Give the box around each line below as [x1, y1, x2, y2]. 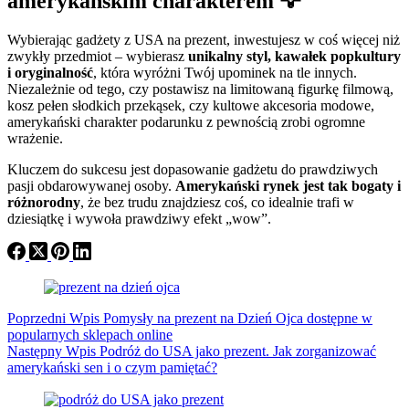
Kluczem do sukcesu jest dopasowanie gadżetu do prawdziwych [7, 162, 378, 178]
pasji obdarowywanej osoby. [7, 178, 175, 194]
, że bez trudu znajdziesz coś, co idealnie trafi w [80, 194, 354, 211]
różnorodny [7, 194, 80, 211]
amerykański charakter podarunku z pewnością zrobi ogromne [7, 114, 365, 131]
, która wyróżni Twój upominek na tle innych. [93, 65, 357, 81]
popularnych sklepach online [7, 327, 173, 343]
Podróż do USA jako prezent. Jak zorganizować [100, 343, 376, 360]
